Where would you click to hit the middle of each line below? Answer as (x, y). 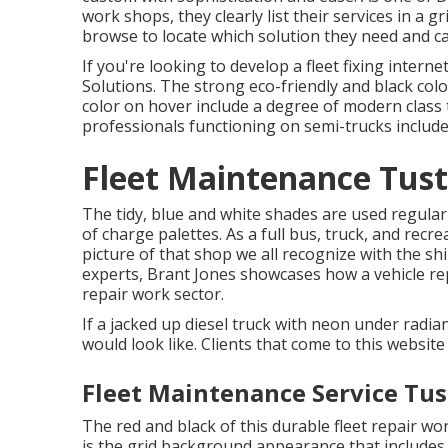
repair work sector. (153, 294)
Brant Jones (191, 274)
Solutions (117, 86)
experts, (114, 274)
